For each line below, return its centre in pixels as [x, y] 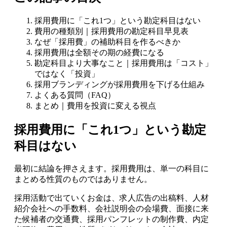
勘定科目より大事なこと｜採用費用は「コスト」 [124, 63]
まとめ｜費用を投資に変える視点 [95, 105]
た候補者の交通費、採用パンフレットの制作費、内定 [111, 219]
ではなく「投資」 [67, 73]
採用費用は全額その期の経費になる [99, 52]
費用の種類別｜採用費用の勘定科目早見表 [111, 31]
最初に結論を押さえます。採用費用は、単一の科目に [111, 169]
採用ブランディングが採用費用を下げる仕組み [120, 84]
